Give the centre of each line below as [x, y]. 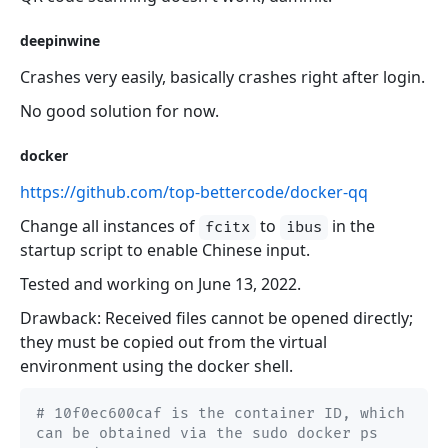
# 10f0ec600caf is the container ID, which [220, 414]
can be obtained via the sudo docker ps [207, 434]
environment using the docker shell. [156, 366]
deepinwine [60, 41]
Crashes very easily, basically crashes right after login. [222, 77]
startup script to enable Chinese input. [165, 250]
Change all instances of [109, 226]
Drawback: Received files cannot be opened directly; [216, 318]
